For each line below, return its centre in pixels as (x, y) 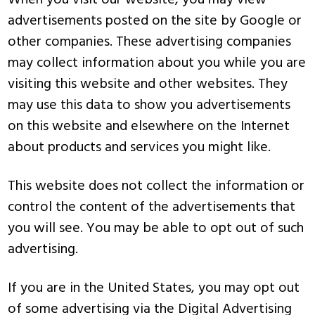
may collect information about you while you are (157, 63)
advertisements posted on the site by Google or (155, 21)
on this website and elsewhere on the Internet (149, 127)
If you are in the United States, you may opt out (154, 288)
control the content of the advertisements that (152, 207)
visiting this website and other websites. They (148, 84)
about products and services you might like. (140, 148)
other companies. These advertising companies (150, 42)
